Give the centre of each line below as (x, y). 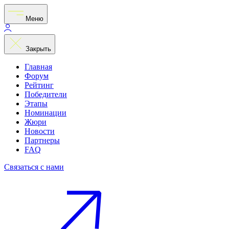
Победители (46, 94)
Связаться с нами (34, 167)
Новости (40, 131)
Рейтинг (39, 85)
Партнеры (42, 140)
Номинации (45, 113)
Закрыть (38, 49)
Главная (38, 67)
